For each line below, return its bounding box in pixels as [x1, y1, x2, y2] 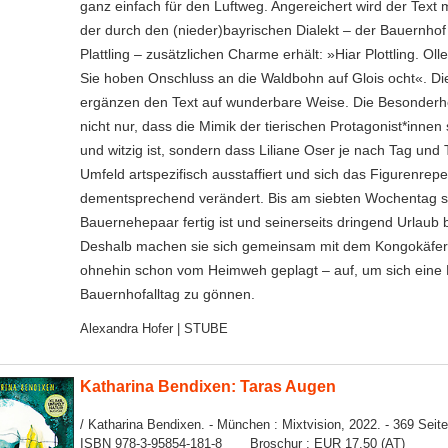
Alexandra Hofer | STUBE [79, 321, 228, 336]
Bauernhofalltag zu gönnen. [79, 285, 255, 302]
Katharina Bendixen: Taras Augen [79, 376, 336, 395]
